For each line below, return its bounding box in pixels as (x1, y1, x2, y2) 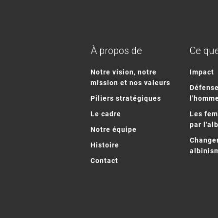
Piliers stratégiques (90, 93, 161, 103)
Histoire (90, 140, 119, 150)
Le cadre (90, 109, 121, 119)
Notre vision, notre (90, 67, 157, 77)
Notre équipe (90, 125, 137, 134)
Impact (189, 67, 214, 77)
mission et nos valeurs (90, 78, 170, 88)
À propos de (90, 45, 142, 57)
